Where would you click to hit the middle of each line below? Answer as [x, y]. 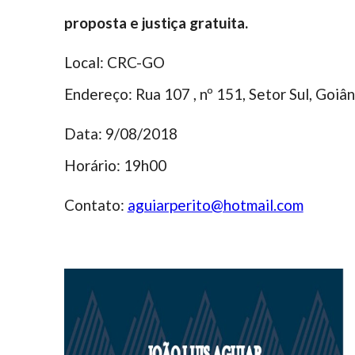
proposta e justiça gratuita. [156, 23]
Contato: [95, 205]
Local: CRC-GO [114, 63]
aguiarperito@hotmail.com [215, 205]
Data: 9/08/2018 [120, 134]
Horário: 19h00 [115, 166]
